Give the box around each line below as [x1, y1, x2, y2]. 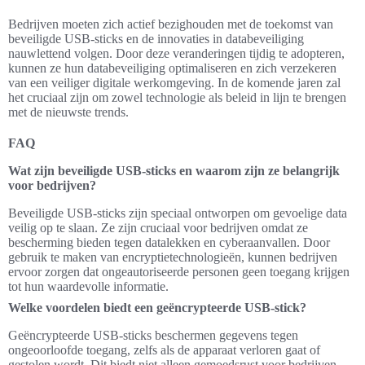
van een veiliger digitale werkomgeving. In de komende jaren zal [8, 76, 341, 90]
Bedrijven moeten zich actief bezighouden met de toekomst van [8, 17, 333, 32]
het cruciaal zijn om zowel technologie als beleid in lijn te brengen [8, 90, 346, 105]
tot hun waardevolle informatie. [8, 279, 169, 294]
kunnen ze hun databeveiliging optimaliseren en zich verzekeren [8, 61, 336, 76]
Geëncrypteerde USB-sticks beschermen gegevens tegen [8, 328, 298, 343]
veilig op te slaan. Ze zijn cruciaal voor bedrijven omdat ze [8, 221, 308, 235]
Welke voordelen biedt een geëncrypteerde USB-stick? [8, 301, 306, 315]
